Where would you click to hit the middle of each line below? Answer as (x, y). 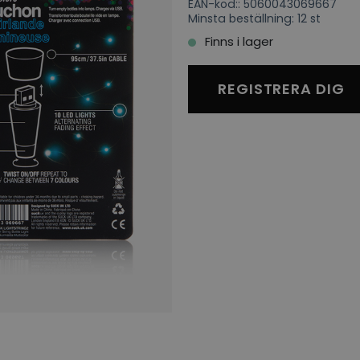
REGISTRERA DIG (281, 89)
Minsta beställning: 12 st (254, 18)
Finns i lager (242, 41)
